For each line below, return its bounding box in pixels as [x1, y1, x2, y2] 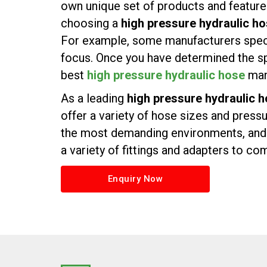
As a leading [61, 91, 127, 105]
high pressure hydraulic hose [87, 68, 245, 82]
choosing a [61, 16, 121, 30]
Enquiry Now [107, 173, 163, 184]
